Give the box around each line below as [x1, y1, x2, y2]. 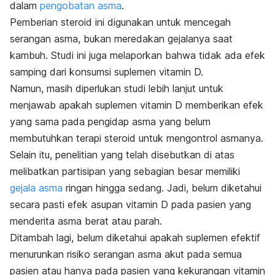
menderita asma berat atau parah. [10, 214, 162, 227]
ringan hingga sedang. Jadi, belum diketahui [63, 181, 261, 194]
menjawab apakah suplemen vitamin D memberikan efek [10, 98, 263, 111]
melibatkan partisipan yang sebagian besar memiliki [10, 165, 240, 177]
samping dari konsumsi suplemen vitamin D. [10, 65, 203, 78]
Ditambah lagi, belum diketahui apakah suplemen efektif [10, 231, 260, 244]
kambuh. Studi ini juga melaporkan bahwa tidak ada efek [10, 48, 265, 61]
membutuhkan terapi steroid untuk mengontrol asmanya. [10, 131, 263, 144]
